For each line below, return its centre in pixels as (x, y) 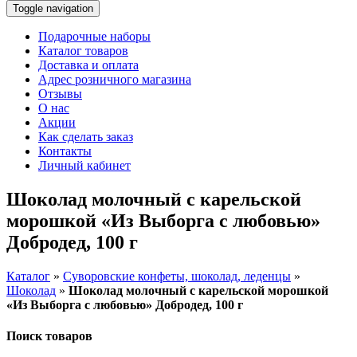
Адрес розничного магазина (115, 79)
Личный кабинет (84, 165)
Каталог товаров (83, 51)
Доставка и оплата (88, 65)
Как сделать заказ (86, 137)
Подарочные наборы (94, 36)
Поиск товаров (49, 336)
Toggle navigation (53, 8)
